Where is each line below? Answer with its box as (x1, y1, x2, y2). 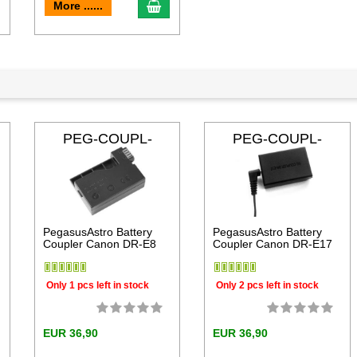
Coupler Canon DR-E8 (42, 237, 156, 251)
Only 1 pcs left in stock (45, 279, 149, 291)
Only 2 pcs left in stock (216, 279, 320, 291)
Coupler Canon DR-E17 (213, 237, 333, 251)
